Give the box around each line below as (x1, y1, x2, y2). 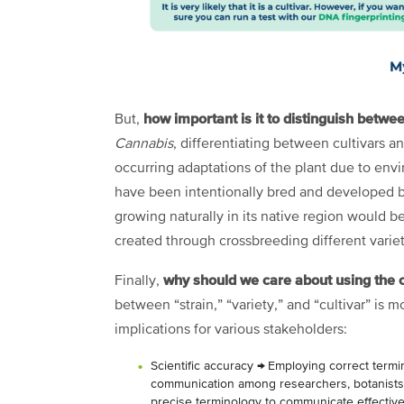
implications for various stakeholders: (115, 322, 347, 337)
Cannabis (115, 136, 173, 151)
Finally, (115, 273, 163, 289)
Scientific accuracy (151, 359, 253, 372)
